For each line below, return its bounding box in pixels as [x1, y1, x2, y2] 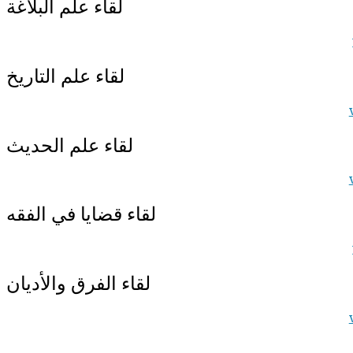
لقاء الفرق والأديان [6, 272, 150, 295]
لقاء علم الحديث [6, 133, 133, 157]
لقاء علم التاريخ [6, 64, 124, 87]
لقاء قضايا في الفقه [6, 203, 156, 226]
